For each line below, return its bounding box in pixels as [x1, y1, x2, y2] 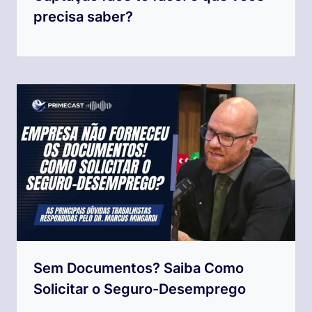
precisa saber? [33, 8, 133, 26]
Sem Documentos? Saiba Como [33, 260, 244, 277]
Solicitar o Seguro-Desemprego [33, 281, 246, 298]
